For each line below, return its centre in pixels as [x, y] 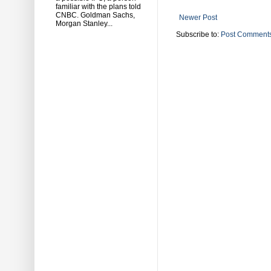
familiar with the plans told [98, 6]
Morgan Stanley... [84, 23]
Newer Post [198, 17]
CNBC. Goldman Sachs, [95, 15]
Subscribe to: [198, 34]
